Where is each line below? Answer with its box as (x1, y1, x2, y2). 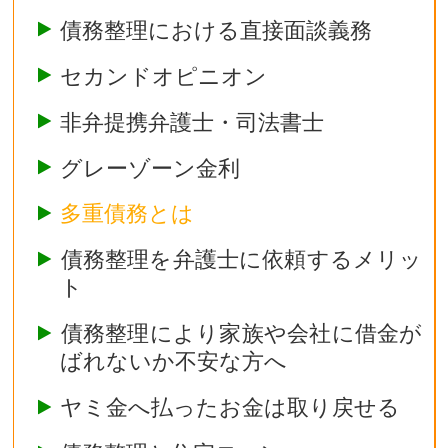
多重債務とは (60, 200, 195, 227)
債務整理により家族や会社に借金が (60, 320, 423, 347)
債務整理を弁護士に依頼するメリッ (60, 246, 423, 273)
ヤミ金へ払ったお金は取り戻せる (60, 394, 401, 421)
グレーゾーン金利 (60, 154, 241, 181)
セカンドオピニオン (60, 62, 268, 89)
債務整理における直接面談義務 (60, 16, 373, 43)
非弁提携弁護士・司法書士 (60, 108, 325, 135)
